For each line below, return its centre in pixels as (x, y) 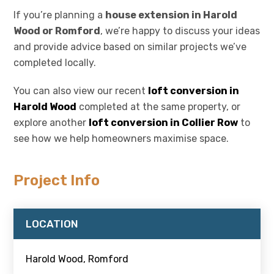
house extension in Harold (172, 15)
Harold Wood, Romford (77, 259)
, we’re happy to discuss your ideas (180, 31)
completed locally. (55, 62)
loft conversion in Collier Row (164, 122)
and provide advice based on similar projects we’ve (130, 46)
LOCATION (52, 224)
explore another (51, 122)
